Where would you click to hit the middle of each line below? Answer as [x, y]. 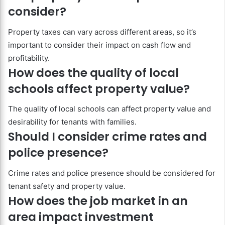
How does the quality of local [93, 73]
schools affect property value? [99, 89]
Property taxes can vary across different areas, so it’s [102, 32]
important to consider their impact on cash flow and [99, 45]
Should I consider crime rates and [107, 137]
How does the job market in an [98, 201]
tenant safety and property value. [67, 186]
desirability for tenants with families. [72, 122]
